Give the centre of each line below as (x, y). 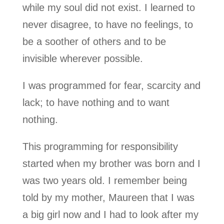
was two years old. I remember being (104, 180)
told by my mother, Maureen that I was (108, 197)
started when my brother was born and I (111, 163)
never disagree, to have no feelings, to (107, 24)
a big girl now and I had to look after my (110, 214)
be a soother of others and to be (94, 41)
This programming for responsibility (100, 146)
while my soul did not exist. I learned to (108, 7)
